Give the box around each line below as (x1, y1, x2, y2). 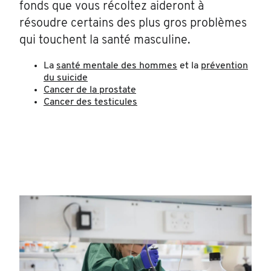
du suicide (44, 73, 88, 83)
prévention (201, 61, 248, 71)
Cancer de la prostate (44, 85, 136, 96)
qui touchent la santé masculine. (19, 34, 191, 47)
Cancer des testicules (44, 97, 137, 108)
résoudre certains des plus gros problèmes (19, 18, 247, 30)
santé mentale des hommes (56, 61, 177, 71)
